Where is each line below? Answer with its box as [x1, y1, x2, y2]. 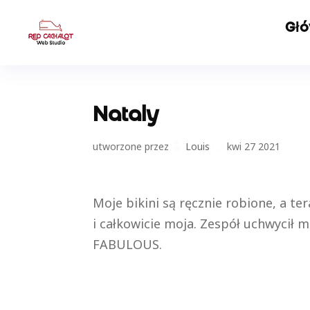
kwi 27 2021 [227, 140, 281, 153]
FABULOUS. [93, 236, 163, 253]
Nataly [93, 105, 160, 128]
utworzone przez [93, 140, 172, 153]
